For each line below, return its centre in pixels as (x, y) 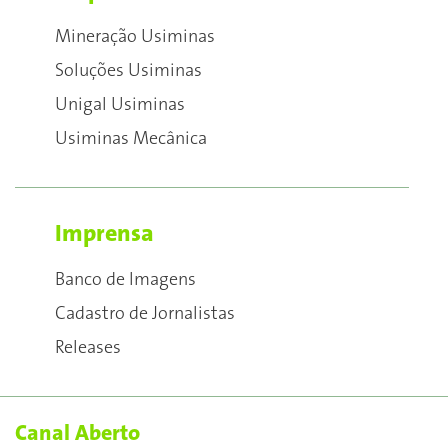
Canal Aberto (77, 433)
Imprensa (104, 233)
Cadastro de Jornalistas (145, 314)
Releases (88, 348)
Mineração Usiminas (135, 37)
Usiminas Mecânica (131, 139)
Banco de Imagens (125, 280)
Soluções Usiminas (128, 71)
